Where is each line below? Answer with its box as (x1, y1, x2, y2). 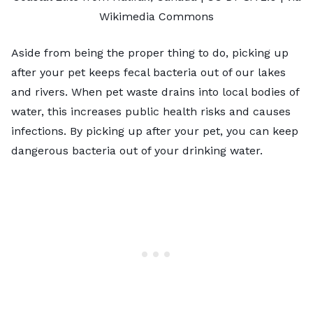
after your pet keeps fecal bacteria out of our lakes (11, 65, 286, 79)
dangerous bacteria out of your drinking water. (11, 143, 263, 157)
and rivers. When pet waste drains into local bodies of (11, 85, 299, 99)
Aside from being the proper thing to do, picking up (11, 45, 289, 59)
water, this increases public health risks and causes (11, 104, 291, 118)
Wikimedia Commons (99, 9, 214, 23)
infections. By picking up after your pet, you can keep (11, 124, 298, 138)
